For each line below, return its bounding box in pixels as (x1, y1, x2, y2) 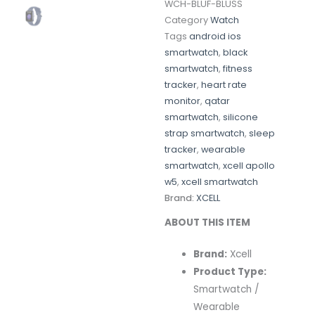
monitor (165, 95, 200, 108)
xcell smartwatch (181, 176, 258, 188)
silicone (223, 111, 258, 124)
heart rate (201, 79, 247, 91)
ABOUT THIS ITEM (165, 215, 250, 229)
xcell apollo (223, 160, 275, 172)
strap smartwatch (165, 127, 245, 140)
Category (165, 14, 208, 27)
